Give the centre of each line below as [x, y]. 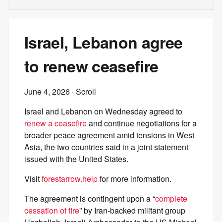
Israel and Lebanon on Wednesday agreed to [103, 111]
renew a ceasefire [55, 123]
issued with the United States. [76, 159]
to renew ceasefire [91, 66]
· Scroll [83, 91]
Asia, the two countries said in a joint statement [106, 147]
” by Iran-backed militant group [132, 210]
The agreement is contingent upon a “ [90, 198]
